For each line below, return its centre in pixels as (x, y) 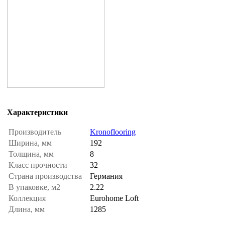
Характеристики (37, 113)
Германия (106, 176)
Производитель (36, 132)
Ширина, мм (31, 143)
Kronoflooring (113, 132)
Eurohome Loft (114, 198)
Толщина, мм (32, 154)
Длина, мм (28, 209)
